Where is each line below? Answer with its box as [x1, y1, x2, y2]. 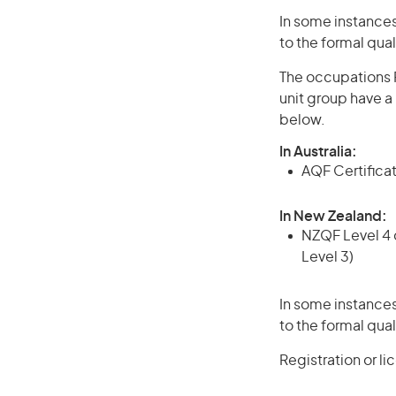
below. [279, 113, 325, 127]
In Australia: [279, 145, 357, 159]
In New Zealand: [279, 209, 387, 224]
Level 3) [301, 250, 354, 264]
